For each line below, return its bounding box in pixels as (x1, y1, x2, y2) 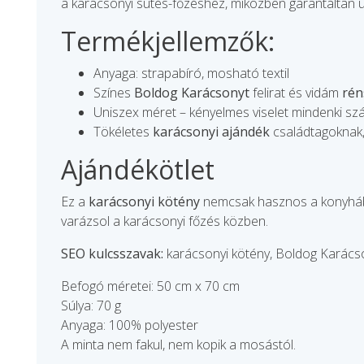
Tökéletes (93, 123, 153, 141)
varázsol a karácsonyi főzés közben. (60, 212, 268, 231)
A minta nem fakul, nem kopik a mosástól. (60, 336, 296, 354)
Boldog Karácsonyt (133, 84, 249, 102)
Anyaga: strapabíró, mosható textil (93, 64, 289, 83)
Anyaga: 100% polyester (60, 316, 198, 335)
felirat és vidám (249, 84, 342, 102)
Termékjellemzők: (60, 24, 275, 59)
